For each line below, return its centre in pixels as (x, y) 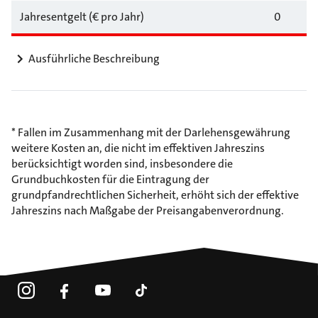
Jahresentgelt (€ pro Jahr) (82, 17)
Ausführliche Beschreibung (94, 59)
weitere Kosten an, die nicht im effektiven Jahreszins (138, 148)
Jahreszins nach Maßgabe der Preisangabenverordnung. (148, 210)
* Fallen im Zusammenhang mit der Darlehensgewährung (151, 132)
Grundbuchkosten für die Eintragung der (110, 179)
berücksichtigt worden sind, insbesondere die (122, 164)
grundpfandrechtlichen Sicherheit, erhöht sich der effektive (155, 195)
